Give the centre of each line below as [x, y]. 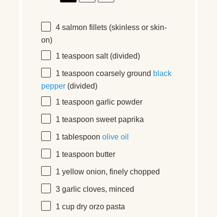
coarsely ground [124, 74]
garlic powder [118, 102]
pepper [53, 86]
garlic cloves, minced [97, 189]
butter [105, 155]
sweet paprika [119, 120]
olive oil [116, 137]
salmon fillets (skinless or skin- [113, 28]
